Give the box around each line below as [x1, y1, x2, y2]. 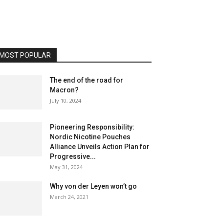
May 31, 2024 [50, 163, 83, 171]
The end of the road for [50, 76, 123, 84]
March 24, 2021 [50, 193, 88, 200]
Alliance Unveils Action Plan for [50, 143, 150, 151]
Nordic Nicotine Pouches [50, 133, 131, 141]
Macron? [50, 86, 79, 94]
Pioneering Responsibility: [50, 123, 134, 131]
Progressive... [50, 153, 96, 160]
